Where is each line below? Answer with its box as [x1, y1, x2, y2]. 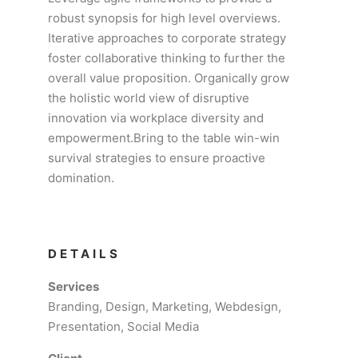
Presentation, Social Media [48, 319, 199, 334]
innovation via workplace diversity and [48, 110, 264, 125]
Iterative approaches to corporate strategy [48, 30, 286, 46]
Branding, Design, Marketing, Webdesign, [48, 299, 281, 314]
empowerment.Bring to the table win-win [48, 130, 280, 145]
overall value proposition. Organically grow [48, 70, 289, 86]
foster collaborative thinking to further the [48, 50, 285, 66]
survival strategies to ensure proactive [48, 150, 265, 165]
